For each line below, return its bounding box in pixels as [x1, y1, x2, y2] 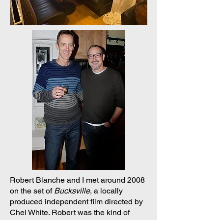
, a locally [90, 186, 123, 195]
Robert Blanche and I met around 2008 [10, 175, 145, 185]
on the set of [10, 186, 54, 195]
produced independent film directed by [10, 197, 143, 206]
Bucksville [54, 186, 90, 195]
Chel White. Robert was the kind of [10, 208, 130, 217]
